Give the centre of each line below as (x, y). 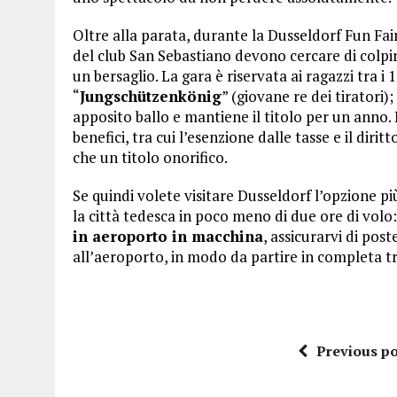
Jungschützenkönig (151, 96)
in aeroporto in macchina (168, 236)
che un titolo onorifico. (150, 157)
